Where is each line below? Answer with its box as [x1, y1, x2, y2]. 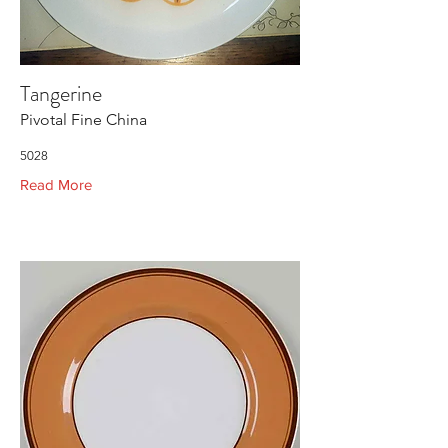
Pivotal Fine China [20, 110, 147, 129]
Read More [20, 176, 92, 193]
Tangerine [20, 78, 102, 109]
